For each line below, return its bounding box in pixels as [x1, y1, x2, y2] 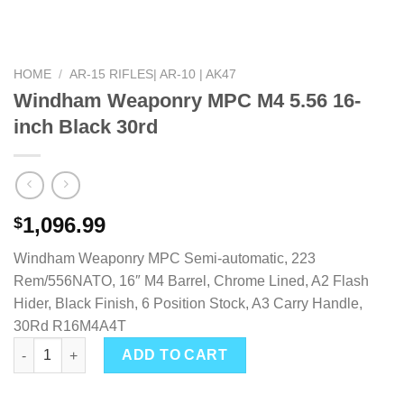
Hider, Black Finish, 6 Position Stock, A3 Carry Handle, [14, 296, 363, 312]
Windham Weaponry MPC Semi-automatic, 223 [14, 251, 316, 267]
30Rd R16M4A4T [14, 318, 126, 335]
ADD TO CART [122, 347, 228, 363]
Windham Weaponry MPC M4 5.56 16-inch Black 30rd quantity [13, 339, 391, 354]
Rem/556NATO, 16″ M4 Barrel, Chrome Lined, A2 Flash [14, 273, 369, 289]
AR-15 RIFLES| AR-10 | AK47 [69, 67, 237, 81]
